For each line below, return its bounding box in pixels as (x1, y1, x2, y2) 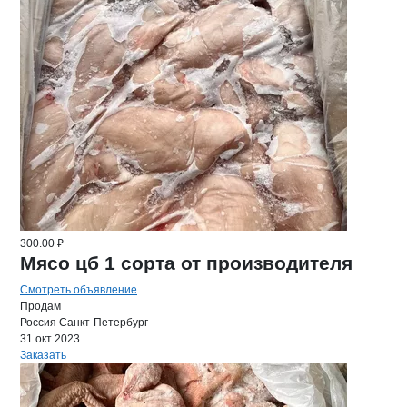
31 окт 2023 (20, 333, 80, 345)
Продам (20, 300, 61, 313)
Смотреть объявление (20, 283, 137, 296)
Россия (20, 316, 56, 329)
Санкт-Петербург (59, 316, 148, 329)
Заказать (20, 349, 66, 362)
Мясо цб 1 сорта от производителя (20, 253, 352, 273)
